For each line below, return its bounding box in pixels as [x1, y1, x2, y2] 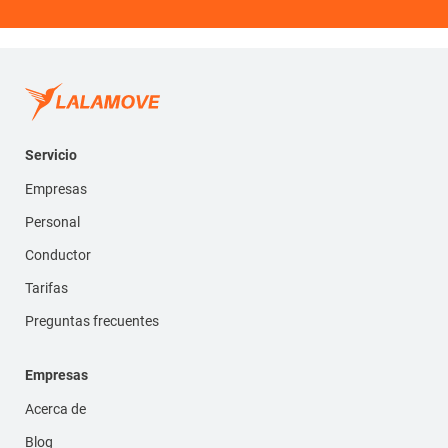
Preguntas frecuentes [25, 312, 159, 329]
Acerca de [25, 400, 86, 417]
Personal [25, 213, 80, 230]
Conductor [25, 246, 91, 263]
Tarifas [25, 279, 68, 296]
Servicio [25, 146, 77, 163]
